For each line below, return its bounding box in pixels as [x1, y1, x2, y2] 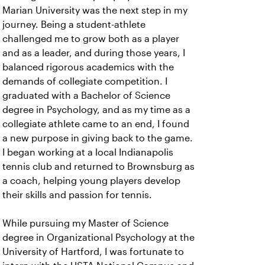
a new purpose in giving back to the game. [2, 132, 193, 143]
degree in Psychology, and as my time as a [2, 104, 190, 115]
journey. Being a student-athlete [2, 19, 146, 30]
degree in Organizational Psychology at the [2, 232, 195, 243]
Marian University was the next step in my [2, 5, 188, 15]
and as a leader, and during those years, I [2, 47, 185, 58]
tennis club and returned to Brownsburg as [2, 161, 195, 172]
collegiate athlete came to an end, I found [2, 118, 189, 129]
